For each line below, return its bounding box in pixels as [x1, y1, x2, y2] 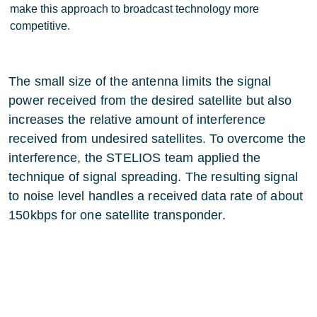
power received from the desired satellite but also [8, 93, 292, 108]
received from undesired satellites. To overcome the [8, 132, 306, 146]
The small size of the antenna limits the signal [8, 74, 272, 88]
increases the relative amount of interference [8, 113, 266, 127]
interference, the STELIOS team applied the [8, 151, 261, 165]
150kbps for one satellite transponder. [8, 208, 226, 222]
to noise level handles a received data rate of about [8, 189, 304, 203]
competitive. [10, 20, 70, 32]
